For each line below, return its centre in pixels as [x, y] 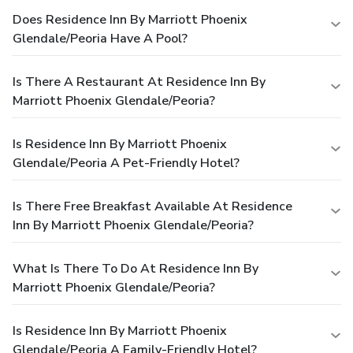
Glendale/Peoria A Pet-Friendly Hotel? [126, 163]
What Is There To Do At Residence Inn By [136, 269]
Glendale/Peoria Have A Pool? [100, 39]
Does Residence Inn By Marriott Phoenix [130, 20]
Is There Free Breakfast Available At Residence [152, 207]
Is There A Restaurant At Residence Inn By [139, 82]
